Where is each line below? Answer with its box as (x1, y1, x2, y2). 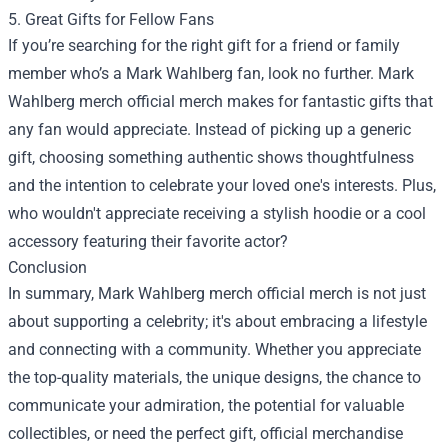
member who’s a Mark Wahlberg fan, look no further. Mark (8, 64, 414, 83)
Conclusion (8, 258, 87, 277)
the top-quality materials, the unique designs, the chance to (8, 368, 421, 387)
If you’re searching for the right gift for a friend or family (8, 36, 400, 55)
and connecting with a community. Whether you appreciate (8, 340, 421, 359)
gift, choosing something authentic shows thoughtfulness (8, 148, 414, 167)
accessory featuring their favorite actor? (8, 232, 288, 251)
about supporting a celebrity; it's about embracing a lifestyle (8, 312, 427, 331)
